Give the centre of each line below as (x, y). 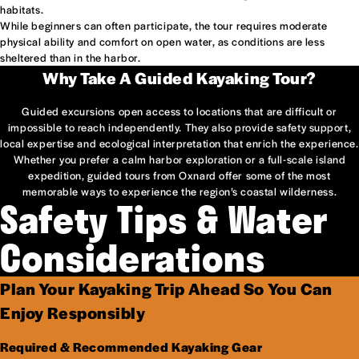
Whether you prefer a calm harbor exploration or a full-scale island (179, 159)
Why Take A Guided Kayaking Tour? (179, 77)
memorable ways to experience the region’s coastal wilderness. (179, 191)
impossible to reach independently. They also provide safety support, (179, 127)
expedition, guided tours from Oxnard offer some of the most (179, 175)
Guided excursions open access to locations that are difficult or (179, 111)
